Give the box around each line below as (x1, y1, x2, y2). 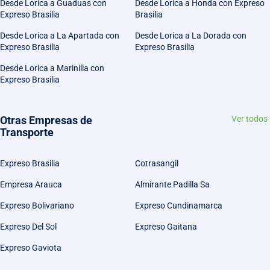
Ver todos (231, 114, 268, 124)
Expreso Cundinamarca (135, 201, 222, 211)
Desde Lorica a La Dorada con (135, 31, 246, 41)
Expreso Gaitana (135, 222, 197, 232)
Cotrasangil (135, 159, 178, 169)
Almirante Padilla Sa (135, 180, 210, 190)
